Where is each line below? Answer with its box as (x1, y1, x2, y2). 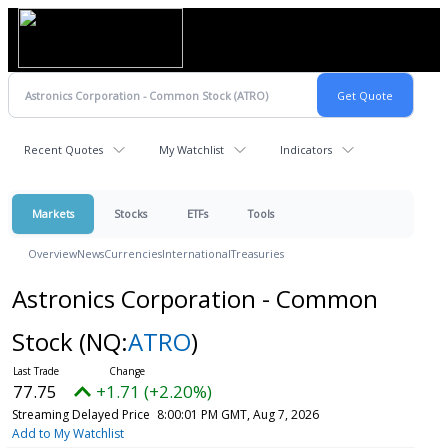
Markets (32, 206, 74, 221)
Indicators (280, 142, 332, 157)
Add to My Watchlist (11, 425, 124, 442)
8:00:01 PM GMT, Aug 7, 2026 (156, 406, 319, 423)
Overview (28, 246, 77, 261)
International (162, 246, 231, 261)
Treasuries (231, 246, 284, 261)
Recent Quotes (24, 142, 103, 157)
